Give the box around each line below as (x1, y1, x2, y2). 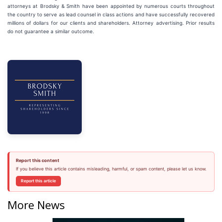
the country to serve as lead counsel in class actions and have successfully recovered (7, 11, 215, 17)
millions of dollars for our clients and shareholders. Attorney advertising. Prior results (7, 20, 215, 26)
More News (7, 197, 65, 212)
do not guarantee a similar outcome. (7, 28, 94, 34)
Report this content (15, 158, 59, 163)
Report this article (20, 178, 56, 183)
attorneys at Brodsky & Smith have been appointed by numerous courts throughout (7, 3, 215, 9)
